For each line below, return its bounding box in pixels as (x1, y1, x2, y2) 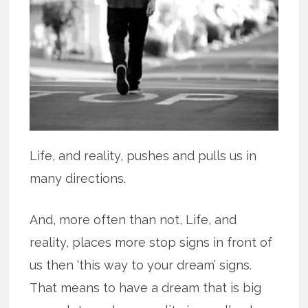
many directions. (30, 170, 126, 186)
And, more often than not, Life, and (30, 212, 237, 227)
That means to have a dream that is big (30, 280, 262, 295)
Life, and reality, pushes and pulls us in (30, 148, 257, 163)
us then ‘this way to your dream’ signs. (30, 257, 252, 272)
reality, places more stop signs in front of (30, 234, 273, 250)
